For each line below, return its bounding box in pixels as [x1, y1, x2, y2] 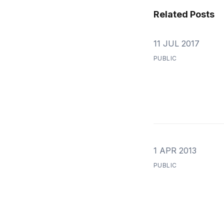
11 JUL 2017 [153, 38, 199, 48]
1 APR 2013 [153, 145, 196, 155]
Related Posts [153, 9, 214, 19]
